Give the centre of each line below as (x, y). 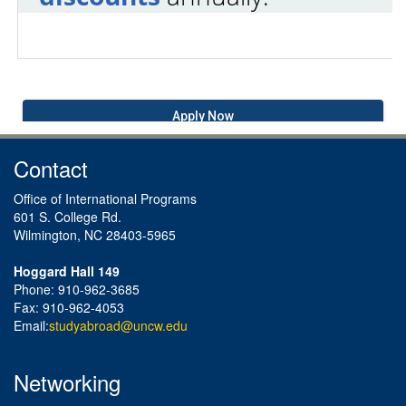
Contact (51, 168)
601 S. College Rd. (68, 216)
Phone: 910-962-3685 (77, 289)
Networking (67, 382)
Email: (31, 325)
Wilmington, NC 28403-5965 (95, 234)
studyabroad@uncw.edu (118, 325)
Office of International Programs (105, 198)
